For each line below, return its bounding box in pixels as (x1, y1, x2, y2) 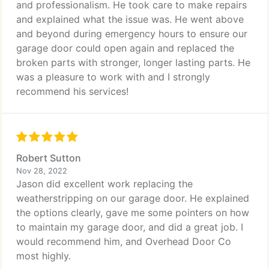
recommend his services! (16, 85, 128, 97)
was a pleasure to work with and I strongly (16, 71, 210, 83)
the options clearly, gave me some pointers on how (16, 207, 249, 219)
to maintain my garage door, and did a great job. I (16, 221, 243, 233)
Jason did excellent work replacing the (16, 178, 193, 190)
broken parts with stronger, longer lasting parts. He (16, 56, 250, 68)
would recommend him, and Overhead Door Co (16, 235, 231, 247)
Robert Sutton (16, 152, 81, 164)
